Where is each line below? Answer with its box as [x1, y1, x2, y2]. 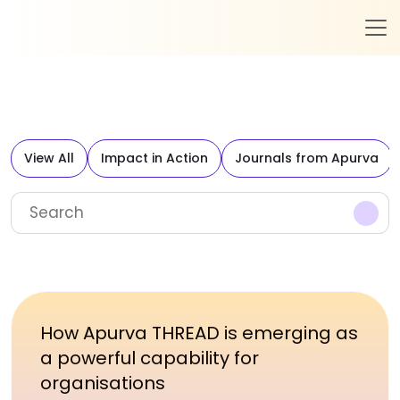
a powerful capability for [40, 346, 259, 371]
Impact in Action [101, 149, 208, 167]
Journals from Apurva [235, 149, 379, 167]
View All [24, 149, 74, 167]
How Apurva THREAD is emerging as [40, 321, 358, 346]
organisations [40, 371, 165, 396]
